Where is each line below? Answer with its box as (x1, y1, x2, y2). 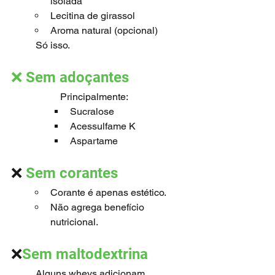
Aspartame (70, 135, 118, 147)
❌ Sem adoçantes (11, 69, 133, 86)
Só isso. (36, 39, 70, 51)
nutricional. (50, 216, 98, 228)
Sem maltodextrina (22, 246, 148, 263)
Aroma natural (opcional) (50, 25, 158, 36)
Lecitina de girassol (50, 10, 135, 21)
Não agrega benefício (50, 201, 147, 213)
